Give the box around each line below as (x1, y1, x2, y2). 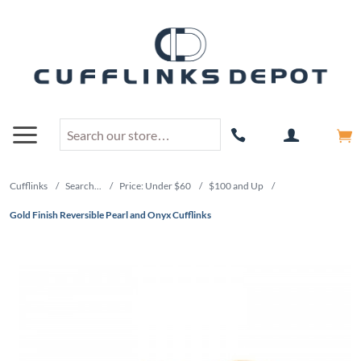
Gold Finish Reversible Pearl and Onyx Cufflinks (10, 209, 211, 222)
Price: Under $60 (119, 180, 191, 193)
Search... (65, 180, 102, 193)
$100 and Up (209, 180, 263, 193)
